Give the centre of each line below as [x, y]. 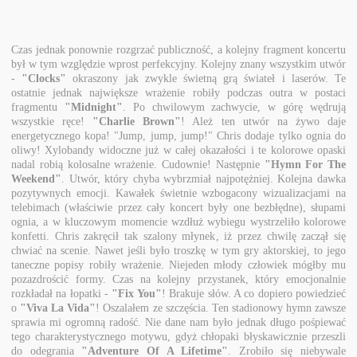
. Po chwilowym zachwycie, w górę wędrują [234, 107]
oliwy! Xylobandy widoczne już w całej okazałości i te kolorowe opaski [178, 150]
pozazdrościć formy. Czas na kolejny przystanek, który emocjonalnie [178, 279]
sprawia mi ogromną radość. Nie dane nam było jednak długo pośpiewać [178, 322]
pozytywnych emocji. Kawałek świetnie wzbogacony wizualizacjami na [178, 193]
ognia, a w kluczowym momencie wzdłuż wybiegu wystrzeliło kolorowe [178, 222]
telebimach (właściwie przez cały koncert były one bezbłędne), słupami [178, 207]
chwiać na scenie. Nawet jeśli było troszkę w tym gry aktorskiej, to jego [178, 250]
